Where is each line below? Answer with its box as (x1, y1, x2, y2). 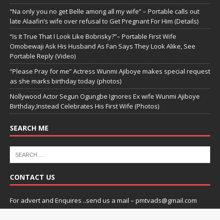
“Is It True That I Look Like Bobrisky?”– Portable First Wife (10, 32, 176, 41)
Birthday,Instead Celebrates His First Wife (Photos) (10, 102, 159, 111)
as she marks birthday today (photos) (10, 77, 121, 86)
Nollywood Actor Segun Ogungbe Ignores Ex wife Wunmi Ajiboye (10, 92, 200, 101)
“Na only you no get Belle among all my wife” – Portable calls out (10, 7, 199, 16)
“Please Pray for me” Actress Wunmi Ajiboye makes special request (10, 67, 210, 76)
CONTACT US (10, 172, 55, 182)
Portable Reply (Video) (10, 52, 76, 61)
